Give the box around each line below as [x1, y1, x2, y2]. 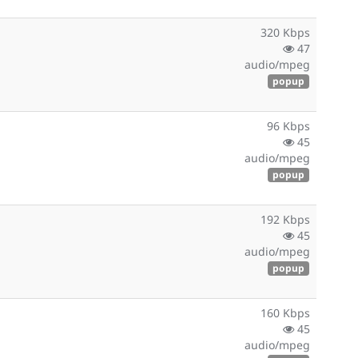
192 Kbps [261, 212, 310, 227]
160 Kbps [261, 305, 310, 320]
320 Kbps [261, 25, 310, 40]
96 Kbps [267, 118, 310, 133]
